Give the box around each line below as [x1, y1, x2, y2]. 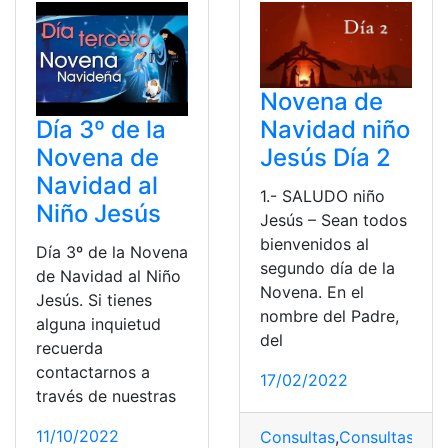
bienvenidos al [260, 233, 369, 254]
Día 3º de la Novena [36, 242, 188, 263]
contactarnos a [36, 362, 150, 383]
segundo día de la [260, 257, 395, 278]
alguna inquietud [36, 314, 161, 335]
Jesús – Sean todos [260, 209, 407, 230]
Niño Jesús [36, 199, 161, 229]
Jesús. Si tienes [36, 290, 152, 311]
